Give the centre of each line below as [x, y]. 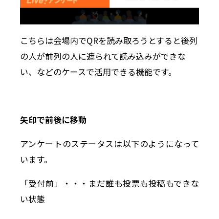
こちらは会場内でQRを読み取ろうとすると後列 [109, 41]
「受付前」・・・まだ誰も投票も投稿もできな [109, 183]
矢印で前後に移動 [53, 120]
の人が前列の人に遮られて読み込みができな [103, 56]
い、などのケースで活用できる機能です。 [98, 72]
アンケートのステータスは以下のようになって [109, 144]
